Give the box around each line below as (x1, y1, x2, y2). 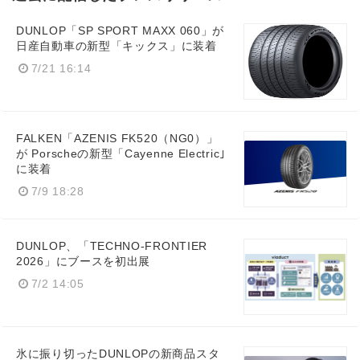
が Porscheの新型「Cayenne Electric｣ (16, 148, 226, 161)
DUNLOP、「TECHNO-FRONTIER (16, 240, 208, 253)
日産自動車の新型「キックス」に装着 (16, 40, 217, 53)
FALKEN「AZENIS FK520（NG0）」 (16, 133, 219, 145)
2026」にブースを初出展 (16, 256, 151, 268)
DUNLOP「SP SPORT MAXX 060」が (16, 25, 225, 38)
